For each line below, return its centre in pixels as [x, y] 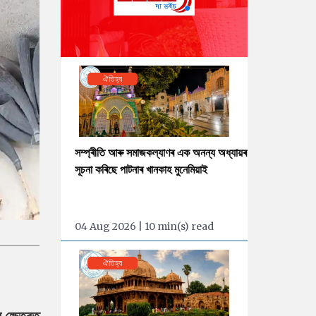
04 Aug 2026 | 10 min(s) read [144, 227]
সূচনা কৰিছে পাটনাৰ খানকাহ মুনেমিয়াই [141, 170]
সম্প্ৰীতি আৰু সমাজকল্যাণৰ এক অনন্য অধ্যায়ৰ [161, 153]
